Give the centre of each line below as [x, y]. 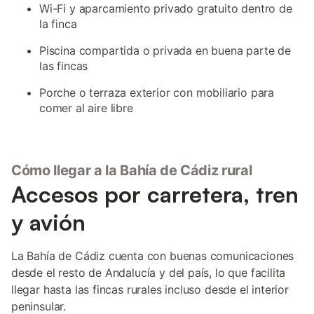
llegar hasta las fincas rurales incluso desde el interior [150, 289]
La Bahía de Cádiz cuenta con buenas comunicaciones [153, 256]
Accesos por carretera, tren [155, 194]
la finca [58, 24]
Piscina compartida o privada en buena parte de [165, 50]
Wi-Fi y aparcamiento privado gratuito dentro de [166, 8]
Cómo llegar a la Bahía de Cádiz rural [132, 170]
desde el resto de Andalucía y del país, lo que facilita [149, 273]
